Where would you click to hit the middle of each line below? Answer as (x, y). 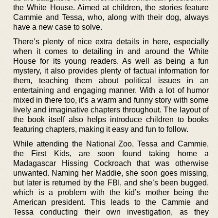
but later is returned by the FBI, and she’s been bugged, (111, 182)
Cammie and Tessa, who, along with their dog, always (111, 17)
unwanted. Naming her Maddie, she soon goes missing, (111, 173)
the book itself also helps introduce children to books (111, 119)
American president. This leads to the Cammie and (111, 202)
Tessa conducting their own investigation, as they (111, 212)
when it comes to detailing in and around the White (111, 51)
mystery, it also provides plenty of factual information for (111, 71)
